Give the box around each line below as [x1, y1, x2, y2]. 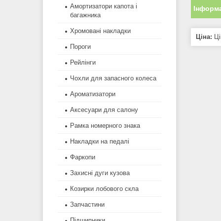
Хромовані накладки [70, 27, 131, 35]
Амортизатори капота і [70, 2, 137, 10]
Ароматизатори [70, 90, 115, 98]
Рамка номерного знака [70, 122, 140, 130]
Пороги [70, 43, 91, 51]
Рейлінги [70, 59, 96, 67]
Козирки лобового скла [70, 185, 139, 193]
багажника [70, 11, 101, 19]
